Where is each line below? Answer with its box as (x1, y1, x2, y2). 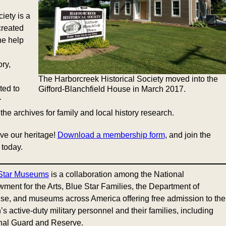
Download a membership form (57, 131, 165, 139)
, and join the (164, 131, 211, 139)
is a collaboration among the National (48, 170, 184, 179)
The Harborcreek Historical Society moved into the (38, 75, 218, 83)
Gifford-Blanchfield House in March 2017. (38, 85, 186, 93)
